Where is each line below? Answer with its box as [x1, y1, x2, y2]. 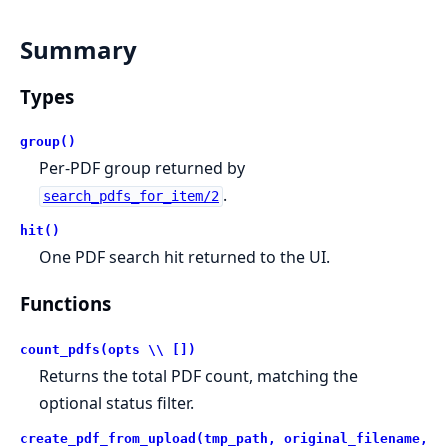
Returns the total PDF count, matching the [39, 364, 359, 387]
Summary [20, 32, 137, 66]
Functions [20, 291, 111, 317]
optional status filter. [39, 391, 195, 414]
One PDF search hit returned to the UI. [39, 246, 331, 269]
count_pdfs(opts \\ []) [20, 341, 196, 357]
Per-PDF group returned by [39, 157, 246, 180]
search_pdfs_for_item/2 [42, 188, 219, 205]
